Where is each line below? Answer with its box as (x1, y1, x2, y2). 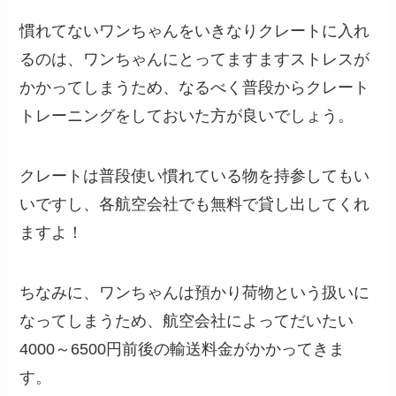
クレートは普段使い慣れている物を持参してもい (19, 166, 370, 185)
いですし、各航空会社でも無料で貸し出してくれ (19, 194, 370, 213)
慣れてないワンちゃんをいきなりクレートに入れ (19, 22, 370, 41)
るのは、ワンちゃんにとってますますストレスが (19, 50, 370, 69)
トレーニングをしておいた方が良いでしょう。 (19, 107, 354, 126)
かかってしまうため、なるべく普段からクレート (19, 79, 370, 97)
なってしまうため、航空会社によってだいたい (19, 311, 354, 330)
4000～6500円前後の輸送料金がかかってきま (19, 339, 346, 358)
